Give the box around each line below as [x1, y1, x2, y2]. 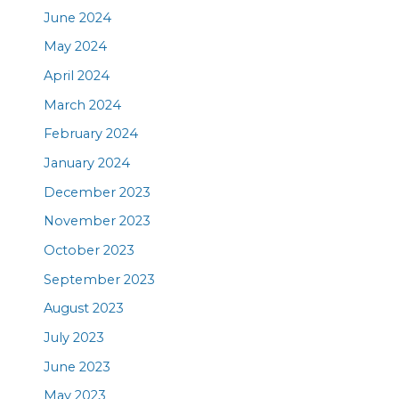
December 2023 [44, 183, 151, 200]
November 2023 [44, 213, 151, 230]
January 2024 [44, 155, 131, 172]
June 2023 [44, 358, 111, 375]
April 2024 [44, 68, 110, 85]
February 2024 [44, 126, 139, 142]
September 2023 [44, 271, 156, 288]
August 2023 [44, 300, 125, 317]
